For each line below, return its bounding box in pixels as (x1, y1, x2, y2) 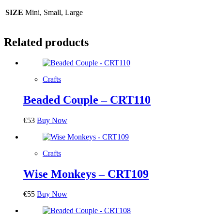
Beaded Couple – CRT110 (23, 93, 151, 106)
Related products (4, 35, 89, 48)
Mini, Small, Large (25, 8, 83, 16)
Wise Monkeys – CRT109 (23, 167, 149, 180)
